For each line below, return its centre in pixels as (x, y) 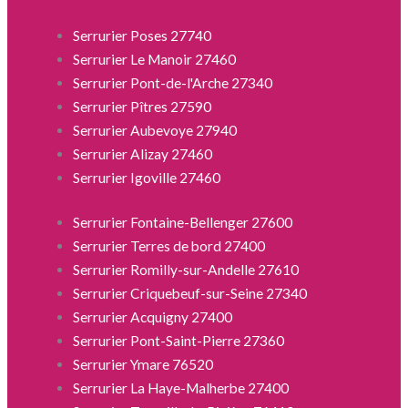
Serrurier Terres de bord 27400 (169, 246)
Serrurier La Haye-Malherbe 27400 (181, 388)
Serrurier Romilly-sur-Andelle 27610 (186, 270)
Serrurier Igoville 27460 (147, 177)
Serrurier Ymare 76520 (143, 365)
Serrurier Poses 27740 (143, 35)
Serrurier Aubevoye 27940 (155, 130)
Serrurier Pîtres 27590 (143, 106)
